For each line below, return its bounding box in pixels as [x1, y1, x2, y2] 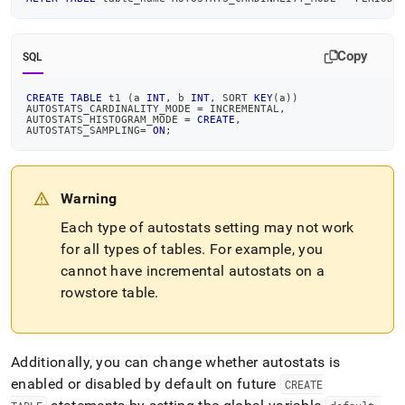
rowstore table [61, 284, 155, 301]
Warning [61, 190, 118, 207]
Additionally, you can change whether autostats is [11, 353, 341, 371]
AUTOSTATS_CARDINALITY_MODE [26, 103, 197, 114]
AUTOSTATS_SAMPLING [26, 125, 140, 136]
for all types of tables [61, 240, 202, 258]
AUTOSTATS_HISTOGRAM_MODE [26, 114, 184, 125]
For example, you [205, 240, 324, 258]
